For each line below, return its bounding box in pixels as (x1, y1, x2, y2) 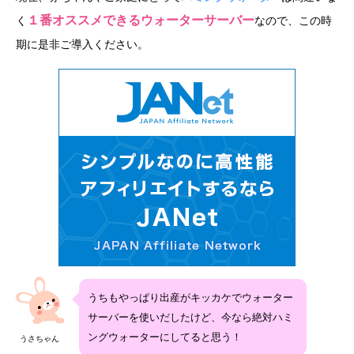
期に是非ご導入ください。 (16, 37, 149, 51)
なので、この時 (254, 13, 332, 27)
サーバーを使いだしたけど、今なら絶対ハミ (88, 311, 293, 324)
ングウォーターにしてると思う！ (88, 331, 242, 344)
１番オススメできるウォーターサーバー (27, 13, 254, 27)
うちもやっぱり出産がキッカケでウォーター (88, 292, 293, 304)
